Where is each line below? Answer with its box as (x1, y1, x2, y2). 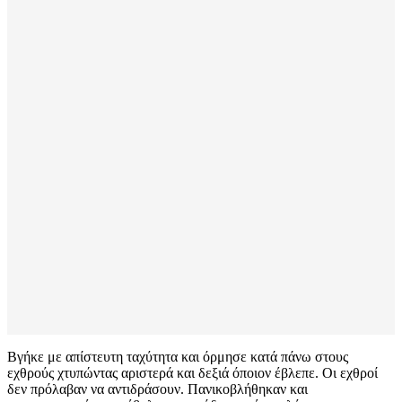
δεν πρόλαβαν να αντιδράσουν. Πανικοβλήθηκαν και (7, 381, 308, 398)
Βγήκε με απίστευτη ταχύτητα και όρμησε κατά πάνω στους (7, 349, 348, 365)
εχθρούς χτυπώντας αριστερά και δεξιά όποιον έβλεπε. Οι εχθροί (7, 365, 378, 381)
